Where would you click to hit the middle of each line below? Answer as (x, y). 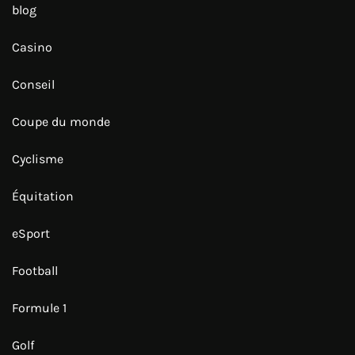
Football (35, 270)
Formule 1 (39, 307)
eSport (31, 233)
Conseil (33, 84)
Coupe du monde (61, 121)
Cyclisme (38, 158)
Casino (32, 47)
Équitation (43, 196)
